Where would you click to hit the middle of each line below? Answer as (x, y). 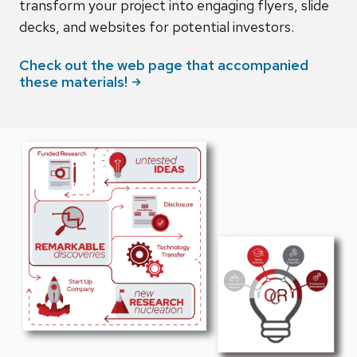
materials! (94, 81)
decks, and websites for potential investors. (157, 26)
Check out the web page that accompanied (164, 65)
